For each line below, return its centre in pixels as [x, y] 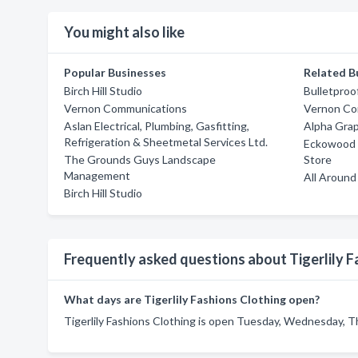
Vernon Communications [125, 108]
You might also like [124, 32]
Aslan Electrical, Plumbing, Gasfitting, [157, 126]
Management [97, 175]
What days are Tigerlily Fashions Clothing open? [192, 299]
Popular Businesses [115, 72]
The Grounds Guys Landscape [140, 159]
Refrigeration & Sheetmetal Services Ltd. [166, 142]
